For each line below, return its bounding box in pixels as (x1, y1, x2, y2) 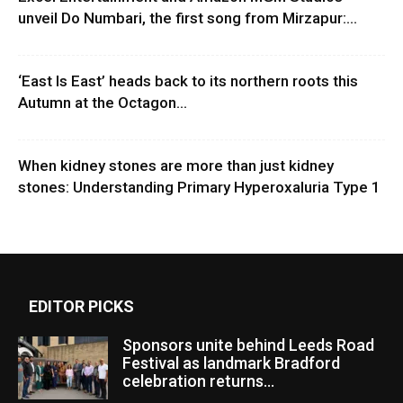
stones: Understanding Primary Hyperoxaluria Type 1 (18, 178, 381, 197)
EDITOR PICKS (29, 297, 134, 317)
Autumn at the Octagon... (18, 94, 187, 112)
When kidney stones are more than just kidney (18, 157, 334, 175)
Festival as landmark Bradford (122, 354, 340, 373)
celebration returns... (122, 372, 274, 391)
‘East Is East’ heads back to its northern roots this (18, 72, 358, 91)
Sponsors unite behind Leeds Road (122, 336, 374, 355)
